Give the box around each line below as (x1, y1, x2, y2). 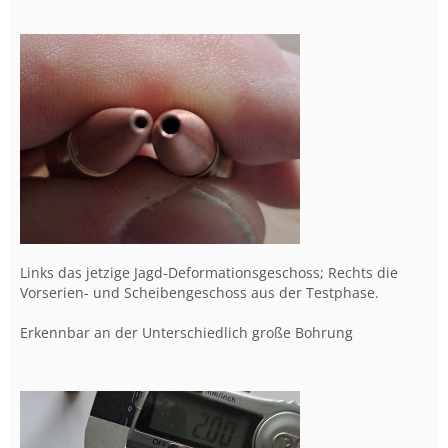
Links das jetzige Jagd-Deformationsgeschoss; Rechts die (20, 262, 398, 282)
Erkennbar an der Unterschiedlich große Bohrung (20, 322, 353, 342)
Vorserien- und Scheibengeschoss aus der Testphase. (20, 282, 379, 302)
